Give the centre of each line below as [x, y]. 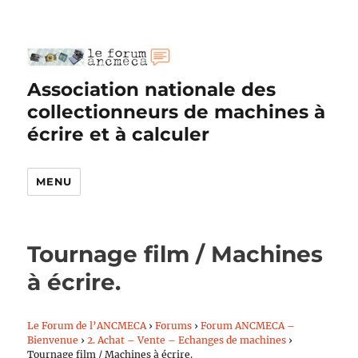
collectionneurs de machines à [177, 112]
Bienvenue [53, 340]
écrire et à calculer [119, 134]
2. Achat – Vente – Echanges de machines [187, 340]
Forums [174, 326]
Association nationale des [152, 89]
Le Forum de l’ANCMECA [87, 326]
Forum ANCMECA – [248, 326]
